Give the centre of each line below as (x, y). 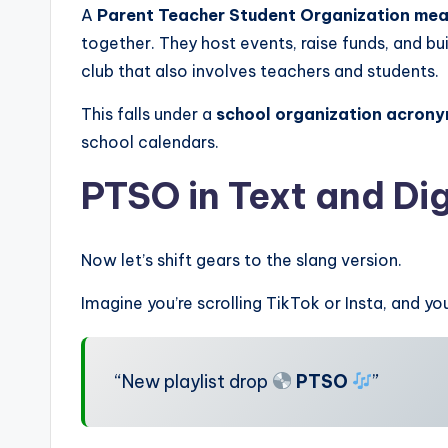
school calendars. (150, 141)
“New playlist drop (193, 381)
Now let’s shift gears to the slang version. (241, 259)
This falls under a (148, 113)
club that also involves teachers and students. (260, 70)
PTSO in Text (194, 195)
